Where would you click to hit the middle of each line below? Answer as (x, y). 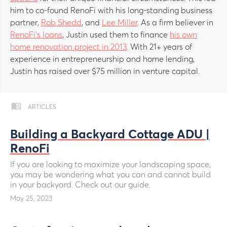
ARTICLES (42, 107)
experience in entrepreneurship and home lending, (102, 59)
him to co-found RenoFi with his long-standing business (111, 11)
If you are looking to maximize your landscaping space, (110, 165)
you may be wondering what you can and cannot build (110, 175)
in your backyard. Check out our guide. (80, 185)
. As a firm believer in (175, 23)
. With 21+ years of (159, 47)
